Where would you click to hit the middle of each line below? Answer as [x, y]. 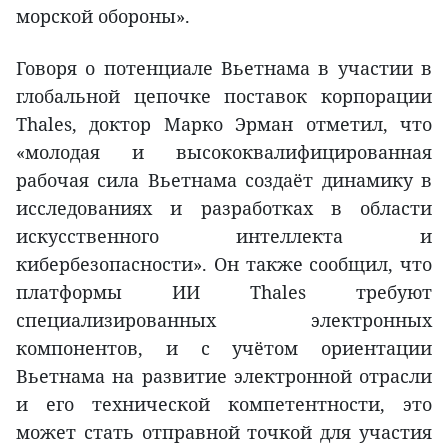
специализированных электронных [224, 319]
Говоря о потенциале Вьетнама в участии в [224, 67]
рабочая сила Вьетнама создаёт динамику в [224, 179]
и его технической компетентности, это [224, 403]
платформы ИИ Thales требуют [224, 291]
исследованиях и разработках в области [224, 207]
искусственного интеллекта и [224, 235]
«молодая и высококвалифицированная [224, 151]
